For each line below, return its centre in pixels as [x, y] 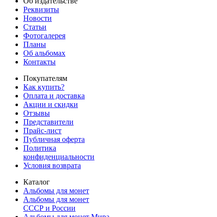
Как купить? [44, 87]
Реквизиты [41, 9]
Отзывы [37, 113]
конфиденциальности [59, 156]
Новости [38, 18]
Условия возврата [52, 165]
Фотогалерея [44, 35]
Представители [48, 122]
